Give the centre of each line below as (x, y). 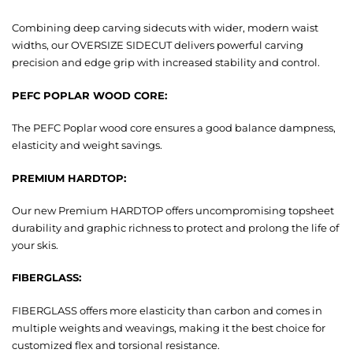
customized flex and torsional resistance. (116, 345)
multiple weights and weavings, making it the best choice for (169, 327)
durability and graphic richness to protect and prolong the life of (175, 227)
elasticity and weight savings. (87, 145)
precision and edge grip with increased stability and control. (166, 63)
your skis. (35, 245)
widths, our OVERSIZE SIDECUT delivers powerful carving (158, 45)
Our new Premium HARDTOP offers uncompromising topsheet (173, 210)
